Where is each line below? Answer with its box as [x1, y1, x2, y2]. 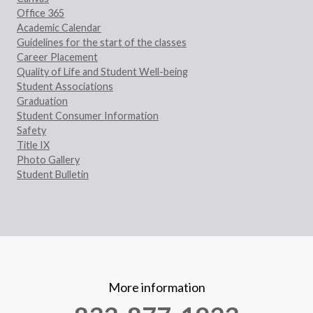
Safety [17, 124, 46, 137]
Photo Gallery [17, 154, 80, 166]
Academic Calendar [17, 22, 101, 34]
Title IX [17, 139, 50, 152]
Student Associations [17, 80, 113, 93]
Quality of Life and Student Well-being [17, 66, 188, 78]
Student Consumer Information [17, 110, 159, 122]
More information [108, 279, 205, 296]
